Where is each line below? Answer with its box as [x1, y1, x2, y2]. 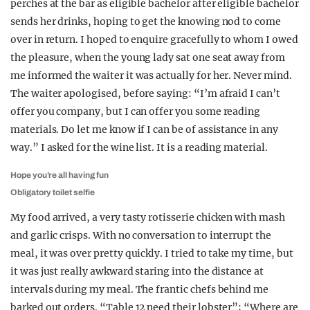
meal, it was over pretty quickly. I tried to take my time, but [10, 247, 293, 259]
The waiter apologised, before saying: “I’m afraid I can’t [10, 87, 280, 100]
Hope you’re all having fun [10, 170, 109, 180]
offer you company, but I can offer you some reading [10, 105, 261, 118]
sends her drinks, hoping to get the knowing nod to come [10, 15, 281, 28]
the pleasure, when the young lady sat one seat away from [10, 51, 285, 64]
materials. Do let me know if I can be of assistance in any [10, 123, 278, 136]
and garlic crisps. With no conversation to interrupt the [10, 229, 271, 241]
